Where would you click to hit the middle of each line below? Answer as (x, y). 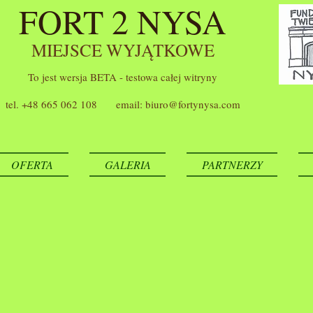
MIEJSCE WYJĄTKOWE (123, 50)
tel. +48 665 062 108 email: (75, 104)
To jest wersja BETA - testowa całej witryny (123, 77)
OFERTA (32, 165)
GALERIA (128, 165)
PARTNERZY (232, 165)
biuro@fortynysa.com (192, 104)
